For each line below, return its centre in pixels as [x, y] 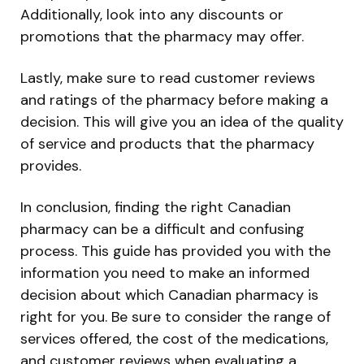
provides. [51, 165]
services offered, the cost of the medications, [174, 338]
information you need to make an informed [165, 273]
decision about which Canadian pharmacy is [169, 295]
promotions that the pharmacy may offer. [162, 36]
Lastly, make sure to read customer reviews [168, 78]
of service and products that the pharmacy [167, 143]
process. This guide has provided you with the [175, 251]
